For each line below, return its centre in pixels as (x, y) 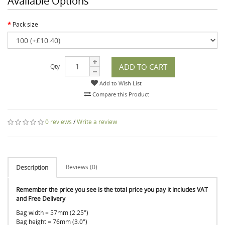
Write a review (97, 122)
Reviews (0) (82, 167)
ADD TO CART (143, 67)
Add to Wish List (120, 83)
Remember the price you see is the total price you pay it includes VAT (112, 190)
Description (32, 167)
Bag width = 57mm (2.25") (52, 213)
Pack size (25, 24)
